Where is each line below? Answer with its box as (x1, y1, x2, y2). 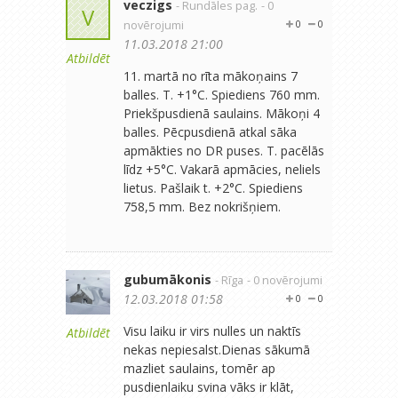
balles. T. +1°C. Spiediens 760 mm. (123, 85, 320, 103)
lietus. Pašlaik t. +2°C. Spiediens (123, 179, 303, 196)
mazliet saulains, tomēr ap (123, 359, 275, 377)
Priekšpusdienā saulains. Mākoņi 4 (123, 104, 320, 122)
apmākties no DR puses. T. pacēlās (123, 141, 324, 159)
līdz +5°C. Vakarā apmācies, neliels (123, 160, 321, 178)
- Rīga (215, 272, 243, 288)
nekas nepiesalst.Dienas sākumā (123, 340, 310, 358)
